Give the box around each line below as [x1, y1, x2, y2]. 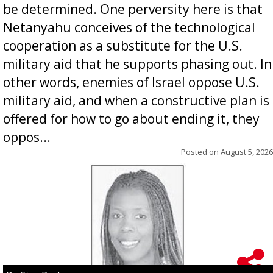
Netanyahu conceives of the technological [3, 18, 255, 36]
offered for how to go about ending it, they [3, 110, 260, 127]
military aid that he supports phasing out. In [3, 55, 272, 73]
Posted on [181, 146, 221, 157]
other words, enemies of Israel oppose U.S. [3, 73, 260, 91]
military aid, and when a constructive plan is [3, 91, 269, 109]
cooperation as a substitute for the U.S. [3, 37, 243, 54]
